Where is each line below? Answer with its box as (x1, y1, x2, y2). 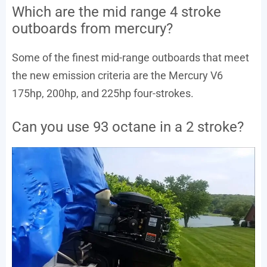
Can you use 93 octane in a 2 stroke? (12, 118, 244, 135)
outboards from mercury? (12, 20, 173, 37)
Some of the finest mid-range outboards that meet (12, 51, 249, 64)
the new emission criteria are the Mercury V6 (12, 69, 223, 82)
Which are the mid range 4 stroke (12, 3, 221, 20)
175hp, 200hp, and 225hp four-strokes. (12, 86, 194, 100)
